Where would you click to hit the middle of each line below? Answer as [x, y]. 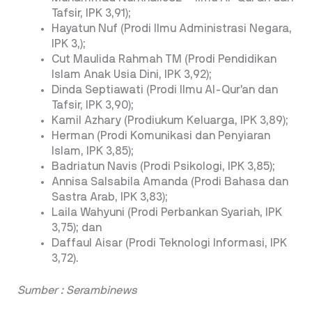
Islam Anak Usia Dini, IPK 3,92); [132, 74]
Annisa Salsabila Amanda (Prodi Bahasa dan [170, 181]
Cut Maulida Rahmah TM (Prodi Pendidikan [164, 59]
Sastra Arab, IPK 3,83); [110, 197]
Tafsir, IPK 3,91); [92, 13]
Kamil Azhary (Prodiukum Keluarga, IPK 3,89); [170, 120]
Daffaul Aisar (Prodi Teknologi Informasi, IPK [170, 243]
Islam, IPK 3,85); [93, 151]
